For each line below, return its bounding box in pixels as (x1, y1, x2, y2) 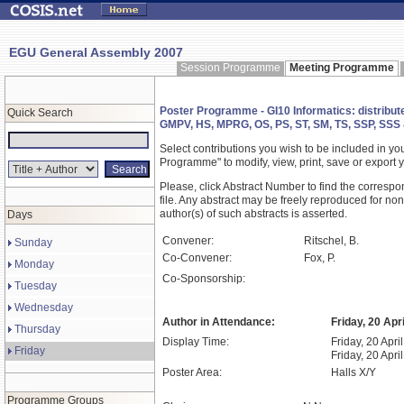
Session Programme (180, 61, 280, 74)
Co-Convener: (162, 252, 232, 264)
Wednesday (14, 301, 73, 314)
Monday (14, 258, 54, 271)
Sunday (14, 236, 52, 249)
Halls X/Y (331, 366, 376, 379)
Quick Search (7, 106, 73, 119)
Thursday (14, 323, 60, 335)
